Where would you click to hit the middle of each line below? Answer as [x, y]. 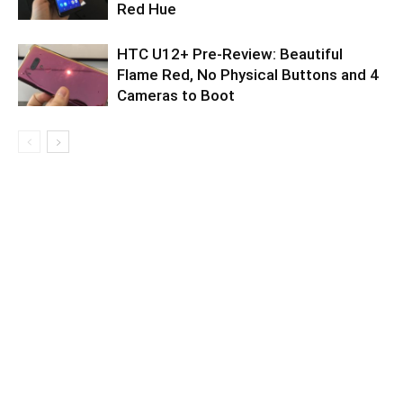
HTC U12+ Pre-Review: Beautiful [230, 54]
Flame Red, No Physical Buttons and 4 [248, 75]
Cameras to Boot [176, 95]
